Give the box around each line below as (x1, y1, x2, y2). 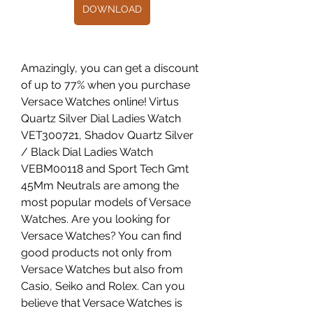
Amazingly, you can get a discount (21, 61, 198, 75)
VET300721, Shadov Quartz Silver (21, 129, 194, 142)
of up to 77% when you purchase (21, 78, 190, 92)
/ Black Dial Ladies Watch (21, 145, 153, 159)
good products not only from (21, 246, 172, 259)
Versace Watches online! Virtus (21, 95, 179, 108)
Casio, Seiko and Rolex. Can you (21, 279, 185, 293)
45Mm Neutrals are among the (21, 179, 179, 192)
